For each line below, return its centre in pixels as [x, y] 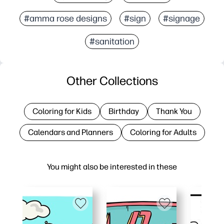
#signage [181, 18]
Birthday [123, 111]
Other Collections [112, 80]
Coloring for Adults [163, 132]
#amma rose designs [65, 18]
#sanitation [112, 41]
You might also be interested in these [112, 166]
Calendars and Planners [70, 132]
